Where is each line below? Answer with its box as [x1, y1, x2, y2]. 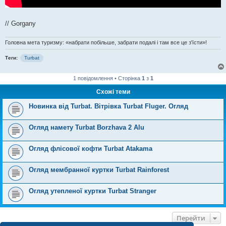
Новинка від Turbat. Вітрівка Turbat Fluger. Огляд [29, 102, 188, 110]
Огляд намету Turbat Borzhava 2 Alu [29, 123, 144, 131]
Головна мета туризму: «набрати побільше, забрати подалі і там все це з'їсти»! [5, 39, 207, 45]
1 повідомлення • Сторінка [73, 75, 142, 81]
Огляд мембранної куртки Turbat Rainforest [29, 165, 169, 174]
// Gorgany [5, 19, 36, 27]
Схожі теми [96, 88, 130, 95]
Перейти [177, 213, 205, 222]
